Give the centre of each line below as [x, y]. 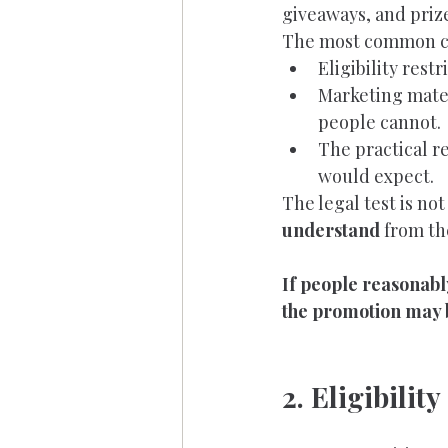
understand [331, 230]
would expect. [376, 176]
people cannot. [379, 122]
